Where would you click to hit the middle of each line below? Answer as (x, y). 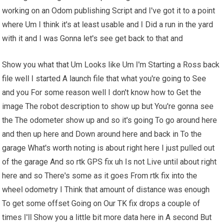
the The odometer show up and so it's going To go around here (110, 120)
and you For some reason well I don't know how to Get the (102, 93)
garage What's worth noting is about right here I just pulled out (109, 148)
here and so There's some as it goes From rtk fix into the (100, 176)
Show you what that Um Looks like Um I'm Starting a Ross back (111, 65)
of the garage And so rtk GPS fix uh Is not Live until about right (110, 162)
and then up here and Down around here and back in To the (102, 134)
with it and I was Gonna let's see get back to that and (93, 39)
